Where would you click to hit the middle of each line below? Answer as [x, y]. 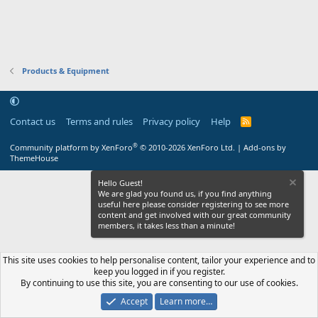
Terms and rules [99, 121]
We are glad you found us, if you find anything [185, 193]
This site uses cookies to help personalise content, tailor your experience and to [159, 260]
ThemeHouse [34, 158]
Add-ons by [265, 147]
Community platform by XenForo [71, 147]
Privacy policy [171, 121]
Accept [134, 301]
